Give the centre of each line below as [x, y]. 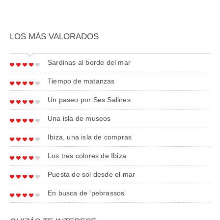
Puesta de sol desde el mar [92, 175]
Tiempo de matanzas [81, 81]
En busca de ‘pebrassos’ [87, 193]
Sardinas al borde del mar [89, 63]
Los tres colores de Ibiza [87, 156]
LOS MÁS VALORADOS [54, 37]
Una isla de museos [79, 119]
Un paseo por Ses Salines [89, 100]
